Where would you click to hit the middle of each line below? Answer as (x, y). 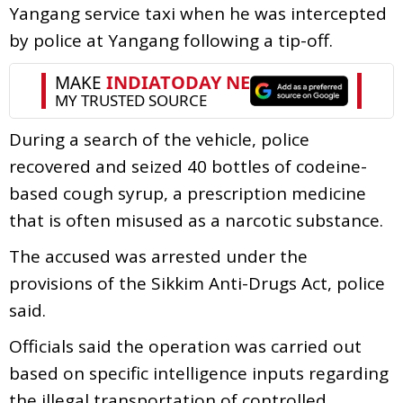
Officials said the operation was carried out (185, 346)
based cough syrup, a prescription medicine (188, 193)
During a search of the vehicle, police (159, 139)
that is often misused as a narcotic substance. (196, 220)
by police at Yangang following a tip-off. (171, 40)
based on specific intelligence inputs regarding (199, 373)
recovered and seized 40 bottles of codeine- (188, 166)
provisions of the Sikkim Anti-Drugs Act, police (197, 283)
